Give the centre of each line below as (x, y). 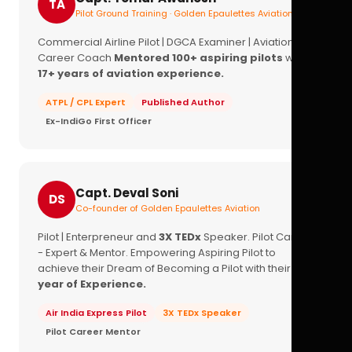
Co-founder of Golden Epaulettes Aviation (168, 208)
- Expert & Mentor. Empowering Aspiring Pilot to (157, 253)
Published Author (183, 102)
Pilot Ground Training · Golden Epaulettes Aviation (184, 13)
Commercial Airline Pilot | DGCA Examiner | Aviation (166, 42)
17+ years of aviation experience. (131, 73)
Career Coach (76, 58)
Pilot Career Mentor (93, 332)
